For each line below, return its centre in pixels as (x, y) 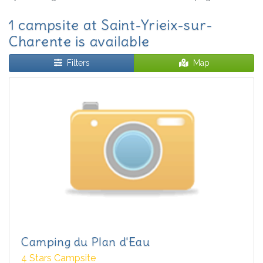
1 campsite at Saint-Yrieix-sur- (111, 25)
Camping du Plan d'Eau (86, 242)
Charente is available (80, 41)
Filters (78, 63)
